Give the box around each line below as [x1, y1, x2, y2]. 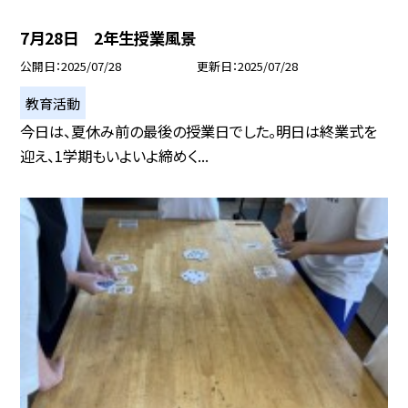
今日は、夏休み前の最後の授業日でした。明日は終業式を [20, 120, 378, 143]
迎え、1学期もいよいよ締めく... [20, 145, 209, 168]
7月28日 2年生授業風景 [20, 26, 197, 50]
